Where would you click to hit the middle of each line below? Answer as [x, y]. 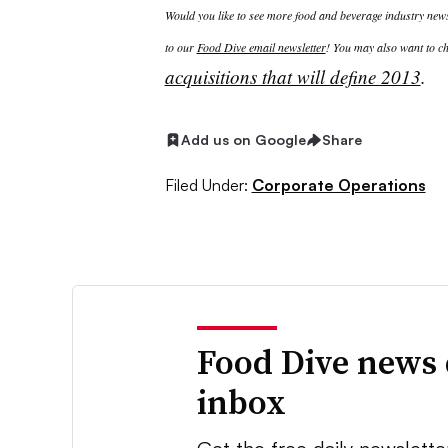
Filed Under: [206, 184]
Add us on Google [243, 140]
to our [180, 47]
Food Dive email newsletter [261, 47]
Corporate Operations [338, 184]
